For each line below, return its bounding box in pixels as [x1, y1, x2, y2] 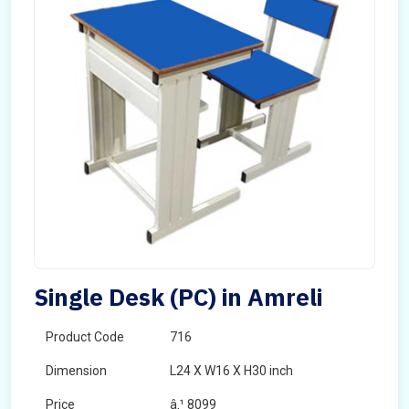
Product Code [46, 330, 124, 344]
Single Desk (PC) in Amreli [34, 281, 322, 312]
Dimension [46, 363, 107, 378]
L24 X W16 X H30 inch [170, 363, 293, 378]
